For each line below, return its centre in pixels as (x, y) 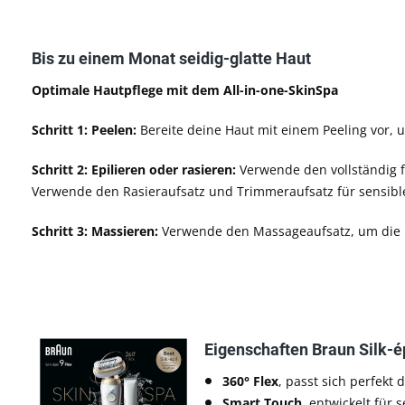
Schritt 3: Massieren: (95, 231)
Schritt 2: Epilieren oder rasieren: (136, 169)
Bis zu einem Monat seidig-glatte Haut (171, 58)
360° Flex (251, 381)
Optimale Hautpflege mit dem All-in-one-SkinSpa (185, 89)
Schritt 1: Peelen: (84, 129)
